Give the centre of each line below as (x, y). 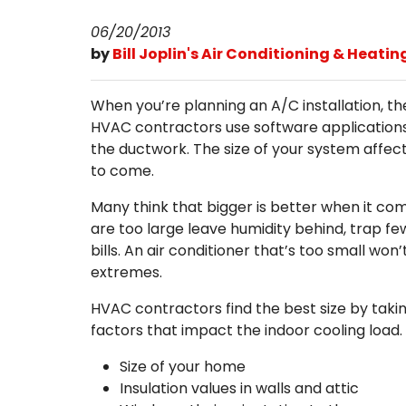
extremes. (128, 273)
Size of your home (183, 367)
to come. (124, 171)
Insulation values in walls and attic (239, 389)
